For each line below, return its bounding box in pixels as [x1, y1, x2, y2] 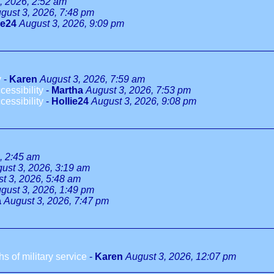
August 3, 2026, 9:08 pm [91, 96, 196, 106]
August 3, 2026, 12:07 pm [125, 251, 236, 262]
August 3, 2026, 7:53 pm [86, 85, 191, 95]
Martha [51, 85, 83, 95]
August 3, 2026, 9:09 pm [19, 18, 124, 29]
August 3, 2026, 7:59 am [40, 74, 145, 84]
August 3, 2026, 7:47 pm [4, 196, 109, 206]
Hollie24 [51, 96, 89, 106]
